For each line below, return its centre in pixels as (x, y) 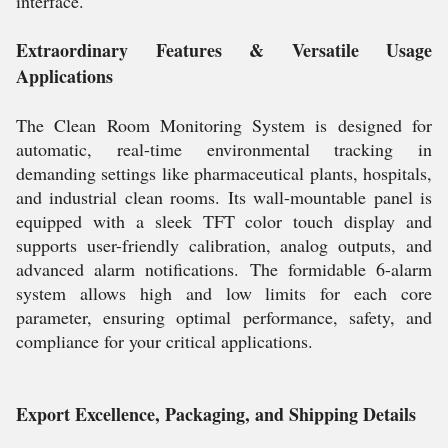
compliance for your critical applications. (164, 341)
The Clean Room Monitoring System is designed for (224, 125)
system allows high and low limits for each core (224, 293)
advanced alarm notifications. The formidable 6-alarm (224, 269)
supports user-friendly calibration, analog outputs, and (224, 245)
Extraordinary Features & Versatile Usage (224, 50)
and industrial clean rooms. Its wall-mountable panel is (224, 197)
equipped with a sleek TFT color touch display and (224, 221)
